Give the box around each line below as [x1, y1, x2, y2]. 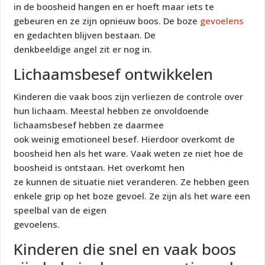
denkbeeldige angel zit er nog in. [14, 43, 153, 56]
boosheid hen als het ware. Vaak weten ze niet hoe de [14, 147, 244, 160]
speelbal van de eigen [14, 204, 107, 216]
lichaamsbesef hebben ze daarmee [14, 119, 164, 131]
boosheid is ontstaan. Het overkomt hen [14, 161, 185, 174]
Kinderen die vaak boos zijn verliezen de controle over [14, 91, 244, 103]
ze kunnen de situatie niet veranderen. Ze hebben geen [14, 176, 250, 188]
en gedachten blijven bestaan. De [14, 29, 156, 41]
